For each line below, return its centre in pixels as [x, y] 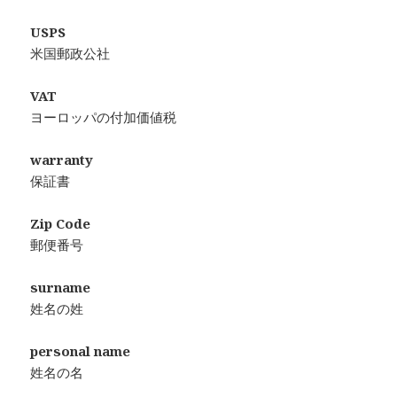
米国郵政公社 [70, 54]
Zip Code [61, 224]
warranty [62, 160]
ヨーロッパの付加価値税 [104, 117]
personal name [81, 351]
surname [61, 288]
